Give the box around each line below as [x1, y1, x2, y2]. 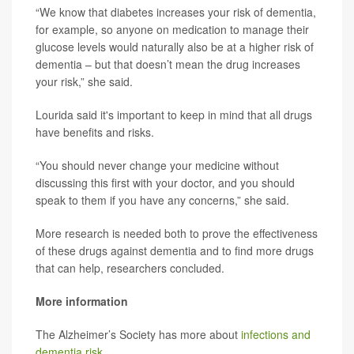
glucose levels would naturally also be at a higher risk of [36, 38, 314, 55]
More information [36, 292, 128, 309]
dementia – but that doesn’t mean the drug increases [36, 55, 300, 72]
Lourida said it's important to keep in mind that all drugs [36, 106, 312, 122]
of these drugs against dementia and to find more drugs [36, 242, 314, 258]
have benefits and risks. [36, 123, 154, 140]
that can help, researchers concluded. [36, 259, 224, 276]
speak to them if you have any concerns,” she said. [36, 191, 289, 208]
